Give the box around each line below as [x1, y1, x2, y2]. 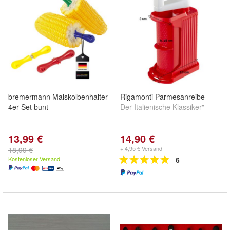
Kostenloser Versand [8, 155, 60, 163]
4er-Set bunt [8, 102, 48, 112]
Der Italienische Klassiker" [120, 102, 204, 112]
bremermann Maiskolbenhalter [8, 91, 108, 102]
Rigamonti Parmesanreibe [120, 91, 205, 102]
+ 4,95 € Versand [120, 144, 162, 152]
